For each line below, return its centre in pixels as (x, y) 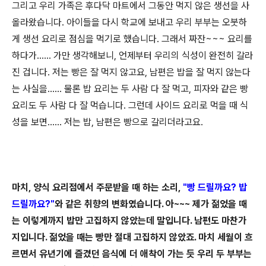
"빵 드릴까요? (210, 187)
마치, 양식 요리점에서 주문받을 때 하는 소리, (97, 187)
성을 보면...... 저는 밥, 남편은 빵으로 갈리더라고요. (109, 122)
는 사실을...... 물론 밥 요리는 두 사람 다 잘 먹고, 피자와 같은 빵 (130, 89)
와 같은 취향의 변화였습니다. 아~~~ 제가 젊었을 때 (151, 204)
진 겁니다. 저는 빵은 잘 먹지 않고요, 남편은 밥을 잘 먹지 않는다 (131, 72)
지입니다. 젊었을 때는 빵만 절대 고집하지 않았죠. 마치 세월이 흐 (132, 237)
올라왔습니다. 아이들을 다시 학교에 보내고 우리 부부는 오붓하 (129, 22)
